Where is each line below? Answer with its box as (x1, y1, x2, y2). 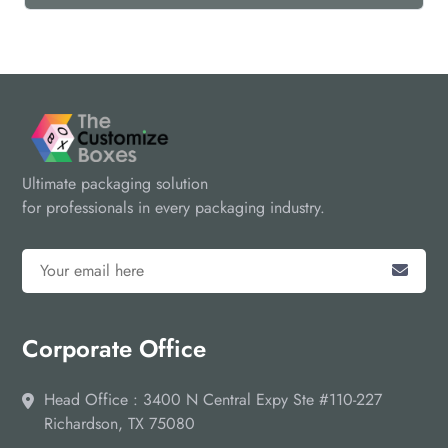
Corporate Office (22, 331, 206, 366)
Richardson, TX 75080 (44, 412, 195, 435)
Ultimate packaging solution (22, 172, 208, 195)
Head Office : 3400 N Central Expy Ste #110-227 (44, 388, 382, 411)
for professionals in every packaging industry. (22, 196, 325, 219)
